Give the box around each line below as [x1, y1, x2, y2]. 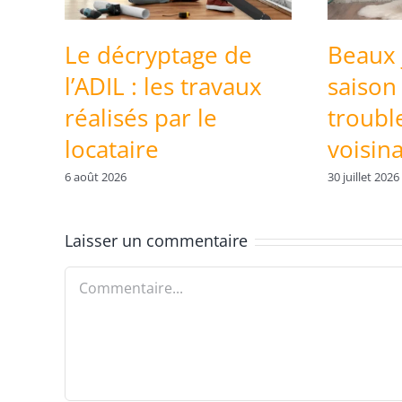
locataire [64, 133, 159, 166]
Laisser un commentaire [65, 230, 248, 252]
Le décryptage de [64, 39, 252, 72]
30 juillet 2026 [328, 168, 400, 185]
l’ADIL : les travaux [64, 70, 262, 103]
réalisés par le [64, 101, 217, 135]
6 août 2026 [64, 168, 127, 185]
